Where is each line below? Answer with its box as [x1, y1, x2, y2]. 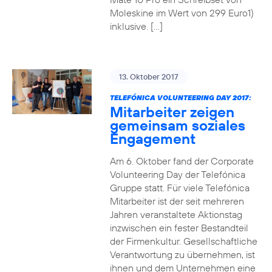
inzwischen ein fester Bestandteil [109, 222, 248, 234]
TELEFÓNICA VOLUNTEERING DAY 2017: [109, 93, 251, 102]
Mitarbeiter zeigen [109, 103, 234, 121]
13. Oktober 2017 [118, 72, 178, 81]
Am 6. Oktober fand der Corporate [109, 155, 254, 167]
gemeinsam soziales [109, 116, 245, 134]
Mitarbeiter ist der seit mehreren [109, 195, 244, 207]
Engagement [109, 129, 195, 148]
